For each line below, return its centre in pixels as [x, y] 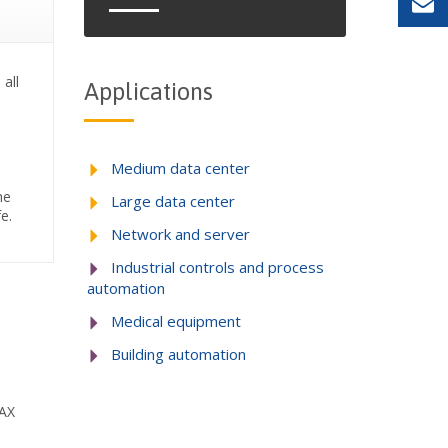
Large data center [172, 201]
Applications [148, 91]
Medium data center [180, 168]
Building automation [178, 354]
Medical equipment [175, 321]
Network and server [180, 234]
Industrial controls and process [217, 267]
